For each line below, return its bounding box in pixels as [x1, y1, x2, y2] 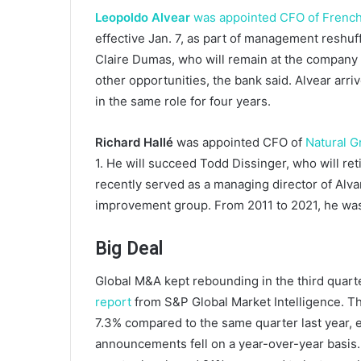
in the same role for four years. [95, 93, 274, 109]
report [95, 294, 131, 310]
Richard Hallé [95, 134, 176, 150]
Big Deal [95, 237, 163, 259]
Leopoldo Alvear [95, 9, 193, 25]
